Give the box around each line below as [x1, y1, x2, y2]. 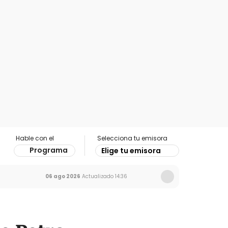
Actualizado [80, 173, 113, 180]
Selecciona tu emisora [97, 134, 167, 142]
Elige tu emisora [101, 146, 161, 156]
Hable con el [16, 134, 54, 142]
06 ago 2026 [45, 173, 80, 180]
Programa [30, 145, 68, 155]
